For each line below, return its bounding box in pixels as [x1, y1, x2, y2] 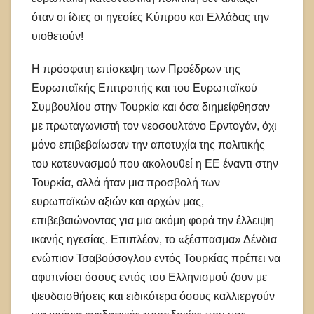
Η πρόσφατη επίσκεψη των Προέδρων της [32, 62, 240, 75]
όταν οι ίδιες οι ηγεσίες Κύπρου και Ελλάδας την [32, 11, 269, 23]
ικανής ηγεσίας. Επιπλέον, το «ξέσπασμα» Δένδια [32, 233, 277, 245]
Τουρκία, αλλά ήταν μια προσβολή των [32, 176, 220, 189]
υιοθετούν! [32, 29, 83, 42]
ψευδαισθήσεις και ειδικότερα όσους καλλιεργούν [32, 289, 275, 302]
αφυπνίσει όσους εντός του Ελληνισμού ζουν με [32, 271, 267, 283]
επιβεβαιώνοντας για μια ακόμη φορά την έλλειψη [32, 214, 274, 226]
